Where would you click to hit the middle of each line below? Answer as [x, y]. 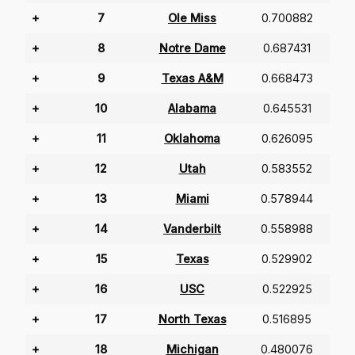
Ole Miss [192, 18]
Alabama [192, 109]
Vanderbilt [192, 229]
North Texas [192, 319]
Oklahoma [192, 139]
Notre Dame [192, 48]
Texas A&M [192, 78]
